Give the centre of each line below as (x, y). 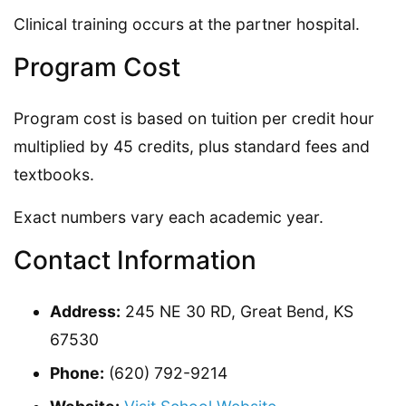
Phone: (77, 372)
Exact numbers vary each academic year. (169, 217)
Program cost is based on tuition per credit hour (194, 118)
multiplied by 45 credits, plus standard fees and (192, 146)
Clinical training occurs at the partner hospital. (187, 24)
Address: (85, 311)
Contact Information (135, 260)
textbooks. (54, 174)
